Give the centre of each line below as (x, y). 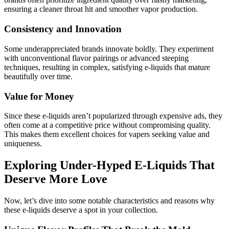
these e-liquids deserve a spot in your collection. (81, 210)
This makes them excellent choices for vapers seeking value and (107, 134)
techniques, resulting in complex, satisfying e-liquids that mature (107, 67)
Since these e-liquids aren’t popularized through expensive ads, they (113, 116)
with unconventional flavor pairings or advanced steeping (96, 58)
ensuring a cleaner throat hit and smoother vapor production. (101, 9)
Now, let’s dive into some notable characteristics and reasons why (109, 201)
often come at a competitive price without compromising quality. (107, 125)
